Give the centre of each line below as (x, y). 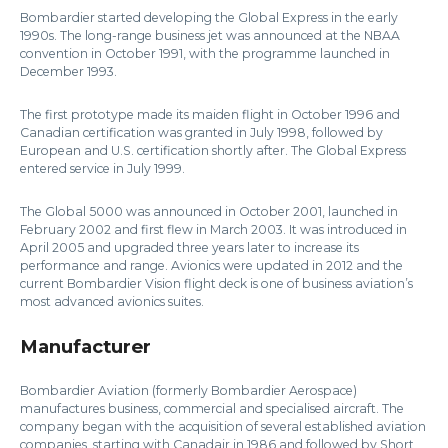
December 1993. (68, 72)
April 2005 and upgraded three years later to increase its (189, 248)
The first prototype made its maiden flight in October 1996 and (210, 115)
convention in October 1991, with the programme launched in (205, 54)
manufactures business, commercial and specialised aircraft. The (212, 409)
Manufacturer (85, 347)
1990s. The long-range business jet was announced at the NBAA (210, 36)
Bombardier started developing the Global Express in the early (209, 18)
